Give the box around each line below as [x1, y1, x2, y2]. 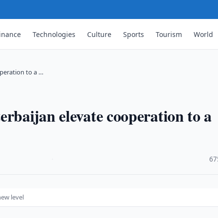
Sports [123, 29, 145, 39]
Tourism [156, 29, 182, 39]
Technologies [33, 29, 76, 39]
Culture [87, 29, 112, 39]
